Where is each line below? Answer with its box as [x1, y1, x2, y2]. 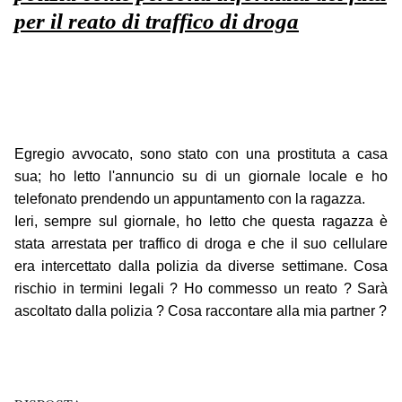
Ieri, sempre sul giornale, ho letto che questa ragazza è [14, 214, 388, 230]
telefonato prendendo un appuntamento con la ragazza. [14, 191, 365, 207]
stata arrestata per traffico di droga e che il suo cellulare [14, 236, 388, 252]
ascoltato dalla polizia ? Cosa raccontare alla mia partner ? [14, 303, 387, 319]
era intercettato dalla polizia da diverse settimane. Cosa [14, 258, 388, 275]
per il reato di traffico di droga [14, 9, 299, 34]
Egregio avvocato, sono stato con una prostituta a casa [14, 146, 388, 162]
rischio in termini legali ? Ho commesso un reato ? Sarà [14, 281, 388, 297]
